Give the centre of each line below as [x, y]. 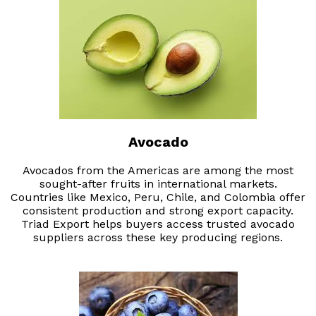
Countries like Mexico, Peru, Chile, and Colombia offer [158, 197]
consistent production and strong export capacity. [158, 211]
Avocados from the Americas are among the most [158, 171]
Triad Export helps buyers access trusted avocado [158, 224]
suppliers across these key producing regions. [158, 238]
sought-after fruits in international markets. [158, 184]
